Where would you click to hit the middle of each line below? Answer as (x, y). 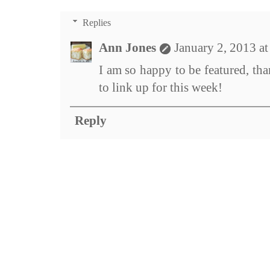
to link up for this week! (161, 88)
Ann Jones (127, 48)
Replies (96, 23)
